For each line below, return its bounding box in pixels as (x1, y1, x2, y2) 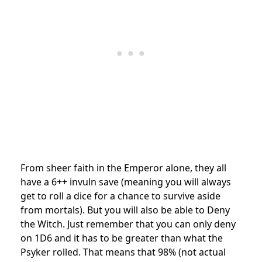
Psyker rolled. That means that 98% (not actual (20, 245, 226, 258)
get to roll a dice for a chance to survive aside (20, 189, 220, 202)
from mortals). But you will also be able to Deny (20, 203, 230, 216)
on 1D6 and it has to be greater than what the (20, 231, 223, 244)
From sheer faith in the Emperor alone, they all (20, 161, 226, 174)
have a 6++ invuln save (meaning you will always (20, 175, 231, 188)
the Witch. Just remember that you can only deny (20, 217, 236, 230)
